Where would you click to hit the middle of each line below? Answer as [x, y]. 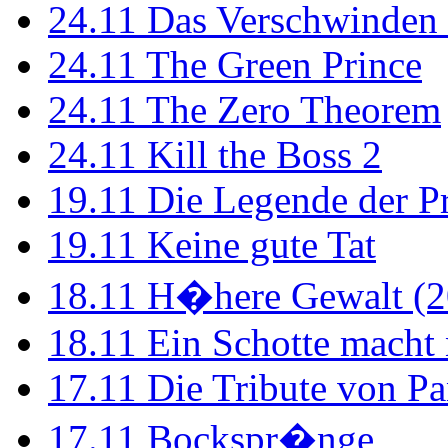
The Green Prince [279, 65]
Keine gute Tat [256, 245]
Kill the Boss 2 [259, 155]
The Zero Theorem [289, 110]
